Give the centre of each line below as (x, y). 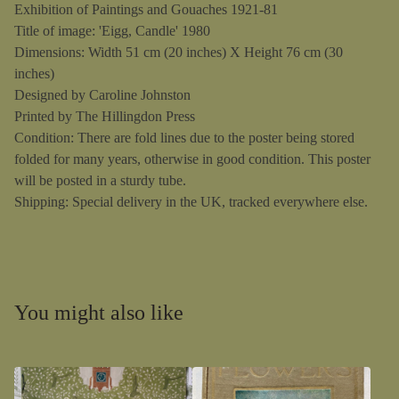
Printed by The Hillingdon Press (105, 116)
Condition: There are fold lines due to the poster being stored (184, 137)
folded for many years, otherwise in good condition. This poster (192, 159)
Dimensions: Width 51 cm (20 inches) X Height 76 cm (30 (179, 52)
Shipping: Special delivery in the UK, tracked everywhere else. (191, 201)
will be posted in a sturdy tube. (100, 180)
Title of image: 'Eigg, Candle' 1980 (112, 30)
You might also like (99, 313)
